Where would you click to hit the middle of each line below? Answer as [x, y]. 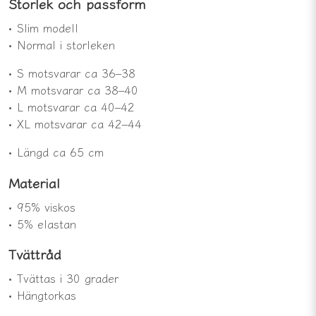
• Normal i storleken [62, 44]
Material [34, 182]
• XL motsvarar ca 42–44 [75, 123]
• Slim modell [43, 27]
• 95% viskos [42, 206]
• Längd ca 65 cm [56, 151]
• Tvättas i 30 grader [63, 278]
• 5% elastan [42, 223]
